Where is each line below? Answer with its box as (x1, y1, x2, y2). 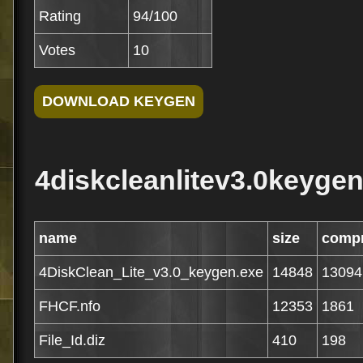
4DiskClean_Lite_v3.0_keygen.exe (39, 264, 263, 280)
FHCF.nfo (39, 298, 100, 314)
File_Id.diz (39, 332, 105, 348)
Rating (39, 8, 81, 24)
